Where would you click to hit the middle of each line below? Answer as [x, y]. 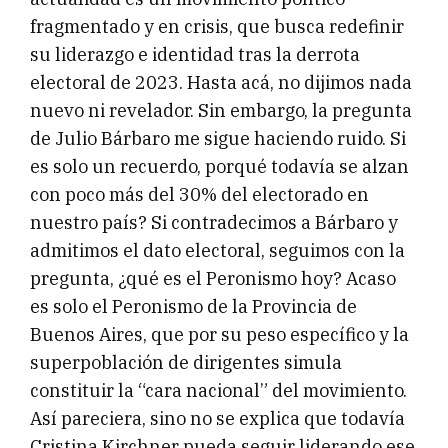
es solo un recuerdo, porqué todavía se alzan [219, 167]
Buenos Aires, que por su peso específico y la [219, 335]
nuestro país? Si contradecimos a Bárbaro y [214, 223]
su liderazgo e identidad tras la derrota [195, 55]
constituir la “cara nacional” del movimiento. [218, 391]
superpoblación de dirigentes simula [186, 363]
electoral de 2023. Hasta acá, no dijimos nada [221, 83]
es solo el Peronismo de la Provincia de [193, 307]
